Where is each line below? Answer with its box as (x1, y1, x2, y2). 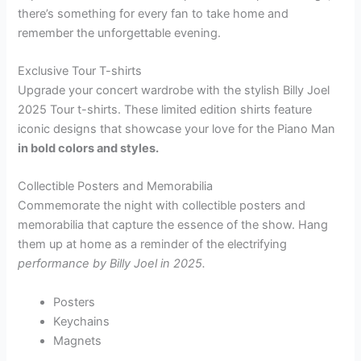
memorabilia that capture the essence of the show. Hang (18, 218, 329, 233)
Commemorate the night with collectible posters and (18, 198, 306, 214)
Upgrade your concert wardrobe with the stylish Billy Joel (18, 83, 330, 98)
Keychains (53, 313, 110, 329)
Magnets (53, 333, 102, 348)
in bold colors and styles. (18, 141, 160, 156)
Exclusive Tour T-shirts (18, 64, 143, 78)
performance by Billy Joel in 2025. (18, 256, 206, 272)
